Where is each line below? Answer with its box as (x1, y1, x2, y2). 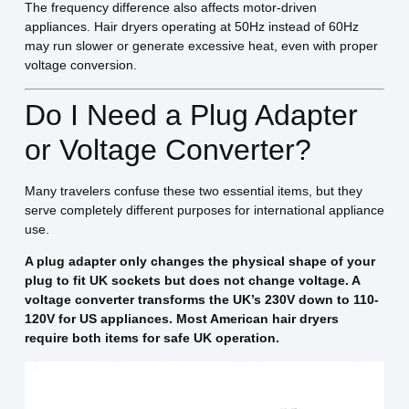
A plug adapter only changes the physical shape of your (24, 254, 375, 269)
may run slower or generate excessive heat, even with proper (24, 38, 378, 54)
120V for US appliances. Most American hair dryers (24, 311, 339, 327)
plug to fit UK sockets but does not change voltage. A (24, 273, 360, 288)
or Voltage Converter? (24, 132, 311, 166)
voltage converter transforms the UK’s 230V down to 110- (24, 292, 379, 308)
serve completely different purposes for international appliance (24, 202, 384, 217)
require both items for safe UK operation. (24, 330, 279, 346)
